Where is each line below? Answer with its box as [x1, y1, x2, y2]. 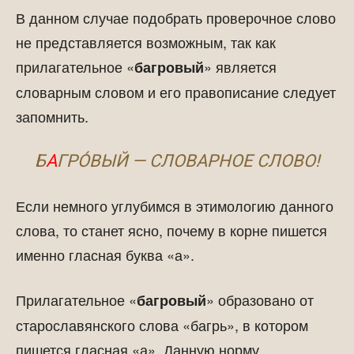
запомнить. [16, 106, 88, 126]
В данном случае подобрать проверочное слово [16, 7, 336, 28]
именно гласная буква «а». [16, 244, 194, 265]
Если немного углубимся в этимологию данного [16, 195, 333, 216]
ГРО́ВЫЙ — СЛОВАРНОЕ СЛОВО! [56, 151, 320, 171]
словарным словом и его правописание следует [16, 81, 336, 102]
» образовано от [206, 289, 314, 310]
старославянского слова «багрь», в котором [16, 314, 308, 335]
